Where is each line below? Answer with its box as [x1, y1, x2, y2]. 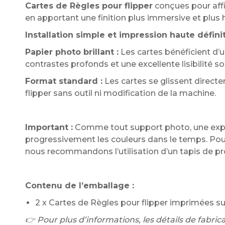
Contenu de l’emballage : [25, 181, 134, 190]
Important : [25, 123, 73, 132]
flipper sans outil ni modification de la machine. [25, 88, 216, 98]
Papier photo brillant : [25, 47, 119, 57]
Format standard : [25, 76, 102, 86]
